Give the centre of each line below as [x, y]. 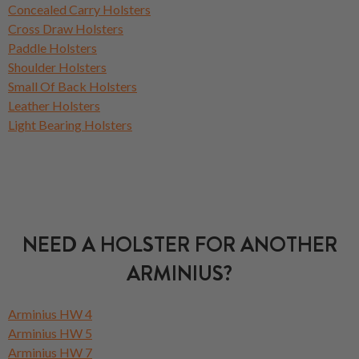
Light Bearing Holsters [70, 124]
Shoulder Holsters [57, 67]
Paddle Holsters [52, 47]
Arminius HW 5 [50, 333]
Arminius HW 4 [50, 313]
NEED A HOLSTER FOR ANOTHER [179, 244]
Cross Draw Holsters [66, 28]
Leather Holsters [54, 105]
